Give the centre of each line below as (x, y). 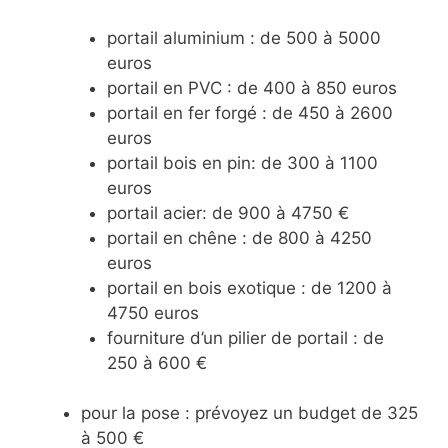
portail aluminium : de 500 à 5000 (243, 37)
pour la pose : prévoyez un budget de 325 (249, 413)
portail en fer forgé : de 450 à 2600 (249, 112)
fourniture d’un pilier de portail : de (245, 337)
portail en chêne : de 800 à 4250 (239, 237)
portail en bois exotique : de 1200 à (249, 287)
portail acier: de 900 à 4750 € (227, 212)
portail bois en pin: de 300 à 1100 (242, 162)
